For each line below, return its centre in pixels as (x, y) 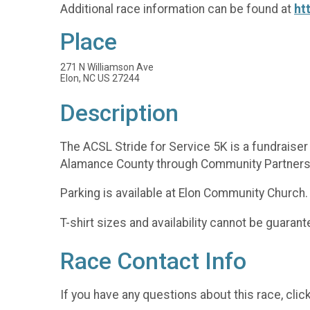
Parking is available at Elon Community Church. (184, 193)
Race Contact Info (153, 261)
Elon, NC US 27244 (100, 79)
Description (119, 113)
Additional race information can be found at (177, 9)
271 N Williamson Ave (107, 67)
